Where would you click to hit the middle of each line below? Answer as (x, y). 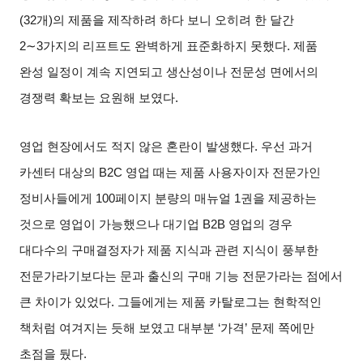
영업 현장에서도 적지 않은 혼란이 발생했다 (137, 146)
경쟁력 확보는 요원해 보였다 (98, 98)
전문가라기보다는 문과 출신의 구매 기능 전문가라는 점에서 (181, 276)
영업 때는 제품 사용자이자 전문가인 (224, 172)
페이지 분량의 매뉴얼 (173, 198)
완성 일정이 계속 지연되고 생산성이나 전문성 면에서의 (169, 72)
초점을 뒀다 (52, 354)
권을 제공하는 (279, 198)
